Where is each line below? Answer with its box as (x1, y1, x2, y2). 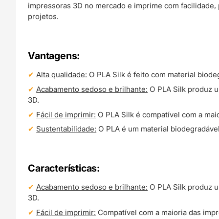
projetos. (28, 12, 59, 22)
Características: (28, 162, 100, 174)
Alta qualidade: (36, 70, 88, 80)
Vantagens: (28, 50, 80, 62)
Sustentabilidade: (36, 124, 97, 134)
